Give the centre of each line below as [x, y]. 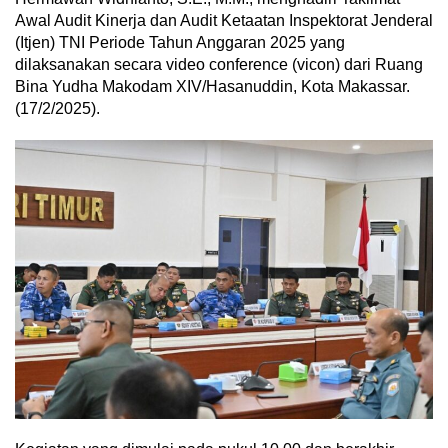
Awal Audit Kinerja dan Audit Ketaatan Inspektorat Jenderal [224, 21]
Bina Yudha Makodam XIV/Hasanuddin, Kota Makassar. [212, 87]
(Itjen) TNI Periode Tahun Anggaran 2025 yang [180, 43]
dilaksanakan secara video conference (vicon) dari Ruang [219, 65]
